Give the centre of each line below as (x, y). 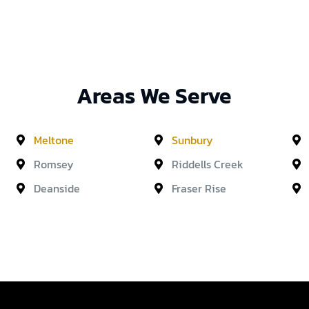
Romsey (53, 164)
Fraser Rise (199, 188)
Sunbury (192, 140)
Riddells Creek (207, 164)
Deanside (57, 188)
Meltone (53, 140)
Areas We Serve (154, 96)
